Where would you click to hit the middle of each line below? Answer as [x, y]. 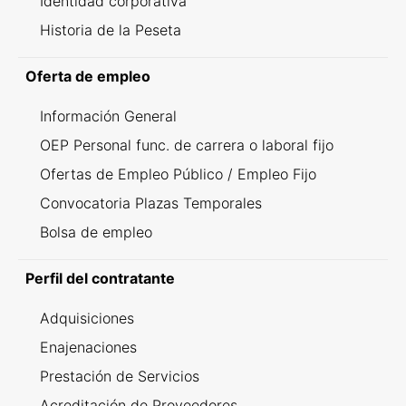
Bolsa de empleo [96, 232]
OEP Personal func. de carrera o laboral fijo [187, 145]
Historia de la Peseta [111, 30]
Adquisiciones [87, 319]
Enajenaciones [88, 348]
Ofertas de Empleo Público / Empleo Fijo [178, 174]
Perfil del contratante [100, 279]
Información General [108, 116]
